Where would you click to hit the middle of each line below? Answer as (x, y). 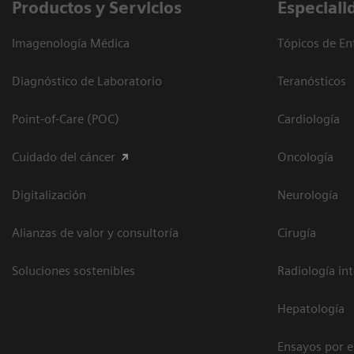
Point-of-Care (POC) (66, 119)
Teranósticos (312, 81)
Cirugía (297, 232)
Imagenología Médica (71, 43)
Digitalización (49, 194)
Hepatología (311, 308)
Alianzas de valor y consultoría (95, 232)
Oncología (305, 156)
